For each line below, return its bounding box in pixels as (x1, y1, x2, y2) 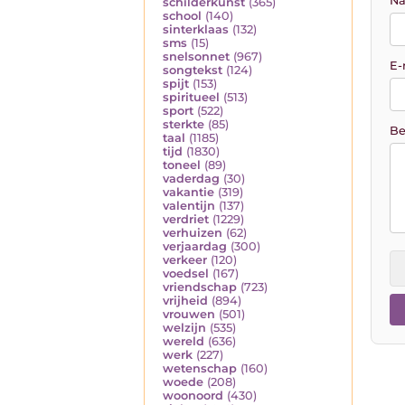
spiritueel (163, 90, 220, 105)
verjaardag (163, 240, 227, 254)
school (163, 9, 202, 24)
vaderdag (163, 172, 220, 186)
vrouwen (163, 307, 215, 322)
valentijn (163, 199, 215, 213)
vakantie (163, 185, 214, 200)
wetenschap (163, 362, 237, 376)
